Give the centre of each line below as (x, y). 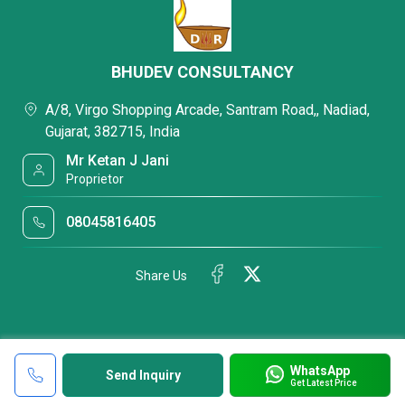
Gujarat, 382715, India (113, 132)
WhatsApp (320, 370)
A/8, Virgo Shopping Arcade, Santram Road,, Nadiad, (207, 110)
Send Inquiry (143, 375)
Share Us (161, 275)
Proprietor (95, 179)
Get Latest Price (323, 382)
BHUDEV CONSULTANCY (202, 72)
